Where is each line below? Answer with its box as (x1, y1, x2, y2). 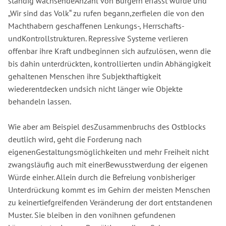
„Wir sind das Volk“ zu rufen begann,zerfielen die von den (8, 8, 204, 18)
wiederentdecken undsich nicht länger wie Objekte (8, 83, 183, 94)
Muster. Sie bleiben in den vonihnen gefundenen (8, 210, 176, 220)
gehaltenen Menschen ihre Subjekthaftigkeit (8, 71, 161, 81)
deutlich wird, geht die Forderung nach (8, 134, 142, 145)
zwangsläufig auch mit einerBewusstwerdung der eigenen (8, 159, 208, 170)
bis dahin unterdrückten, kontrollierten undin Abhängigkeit (8, 58, 211, 69)
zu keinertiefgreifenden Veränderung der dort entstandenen (8, 197, 212, 208)
